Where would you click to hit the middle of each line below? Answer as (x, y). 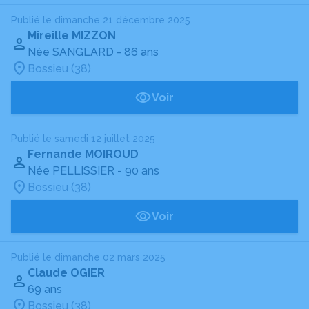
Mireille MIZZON (72, 36)
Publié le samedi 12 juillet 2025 (83, 139)
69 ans (45, 289)
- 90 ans (138, 171)
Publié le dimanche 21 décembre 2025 (101, 20)
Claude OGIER (66, 273)
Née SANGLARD (71, 52)
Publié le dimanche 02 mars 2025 (88, 257)
